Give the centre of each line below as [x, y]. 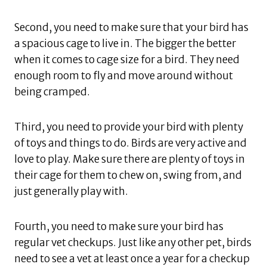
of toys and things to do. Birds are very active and [131, 143]
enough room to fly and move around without [124, 76]
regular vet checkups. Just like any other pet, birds [133, 243]
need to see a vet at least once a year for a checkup [132, 259]
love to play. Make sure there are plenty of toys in [130, 159]
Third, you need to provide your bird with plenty [129, 127]
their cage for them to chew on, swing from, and [128, 176]
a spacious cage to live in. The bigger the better [125, 44]
